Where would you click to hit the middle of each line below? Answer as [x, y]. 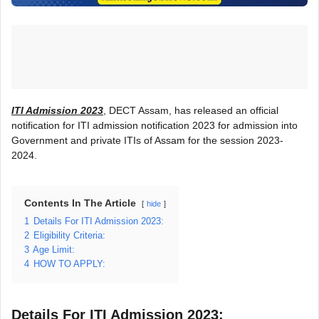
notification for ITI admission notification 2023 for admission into [155, 125]
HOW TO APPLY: [69, 264]
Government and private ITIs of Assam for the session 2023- [147, 140]
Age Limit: [54, 250]
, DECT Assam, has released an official [191, 110]
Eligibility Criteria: [69, 235]
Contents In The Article [80, 203]
